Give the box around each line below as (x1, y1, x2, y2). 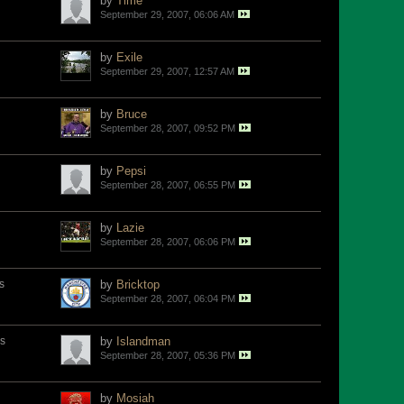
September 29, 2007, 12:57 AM (100, 66, 234, 77)
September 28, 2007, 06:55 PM (100, 179, 235, 190)
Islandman (116, 335, 170, 348)
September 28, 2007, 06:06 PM (100, 236, 235, 247)
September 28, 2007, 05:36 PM (100, 350, 235, 361)
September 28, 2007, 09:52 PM (100, 123, 235, 133)
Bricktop (116, 278, 160, 291)
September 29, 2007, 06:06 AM (100, 9, 234, 20)
